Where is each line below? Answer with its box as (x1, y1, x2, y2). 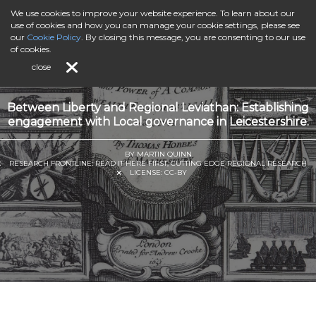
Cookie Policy (27, 32, 81, 42)
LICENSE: (129, 168, 164, 177)
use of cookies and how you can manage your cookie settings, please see (11, 20, 300, 30)
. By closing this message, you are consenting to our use (81, 32, 305, 42)
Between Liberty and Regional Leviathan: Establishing (7, 101, 309, 114)
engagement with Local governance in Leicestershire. (7, 115, 309, 128)
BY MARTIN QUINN (124, 150, 192, 159)
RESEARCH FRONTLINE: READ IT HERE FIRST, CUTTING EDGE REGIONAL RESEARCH (9, 159, 307, 168)
